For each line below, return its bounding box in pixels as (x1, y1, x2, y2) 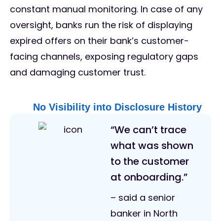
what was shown (110, 139, 193, 153)
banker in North (110, 207, 178, 220)
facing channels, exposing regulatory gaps (10, 50, 198, 63)
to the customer (110, 154, 189, 169)
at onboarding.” (110, 170, 187, 184)
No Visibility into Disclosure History (33, 102, 205, 113)
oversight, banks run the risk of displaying (10, 19, 192, 32)
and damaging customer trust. (10, 66, 148, 79)
